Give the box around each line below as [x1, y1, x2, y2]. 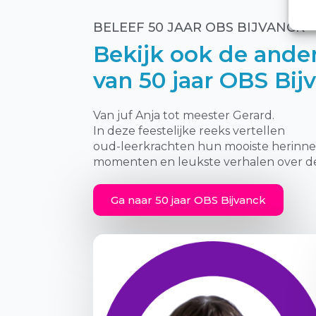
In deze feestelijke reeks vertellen [93, 123, 285, 138]
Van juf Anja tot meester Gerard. [93, 108, 274, 122]
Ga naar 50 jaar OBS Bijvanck [111, 193, 266, 207]
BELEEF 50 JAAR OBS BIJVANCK [93, 19, 305, 35]
